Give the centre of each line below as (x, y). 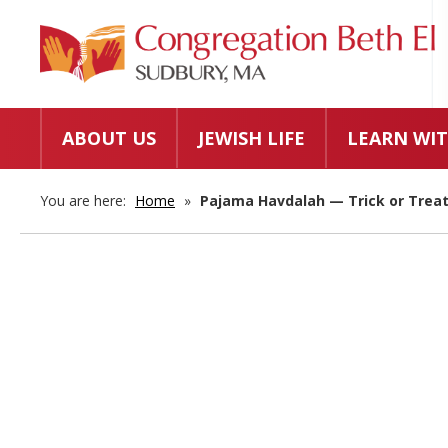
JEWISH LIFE (251, 138)
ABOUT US (109, 138)
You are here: (85, 201)
